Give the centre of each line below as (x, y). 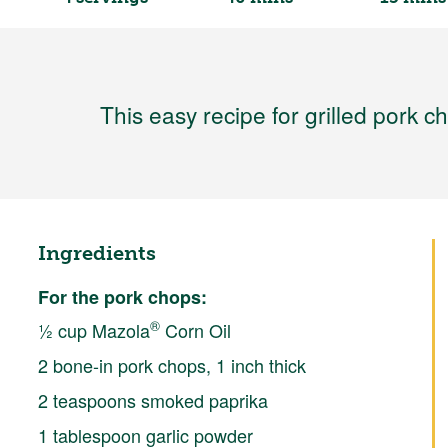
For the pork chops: (122, 296)
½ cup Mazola (93, 329)
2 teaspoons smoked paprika (152, 399)
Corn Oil (195, 329)
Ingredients (96, 252)
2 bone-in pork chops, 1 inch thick (171, 364)
